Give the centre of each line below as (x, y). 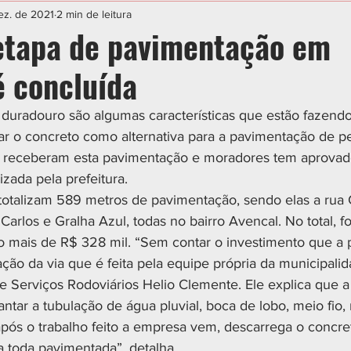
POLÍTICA (230, 16)
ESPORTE (71, 16)
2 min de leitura (94, 14)
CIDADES (150, 16)
